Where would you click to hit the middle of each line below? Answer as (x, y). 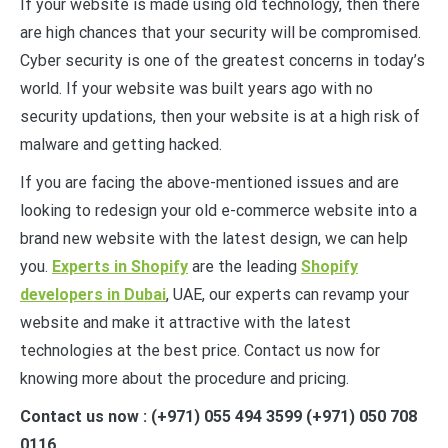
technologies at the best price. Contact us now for (200, 350)
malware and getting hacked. (121, 144)
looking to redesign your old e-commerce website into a (218, 210)
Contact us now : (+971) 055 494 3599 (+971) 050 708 (218, 416)
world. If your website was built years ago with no (196, 88)
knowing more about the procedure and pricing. (184, 378)
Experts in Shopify (120, 266)
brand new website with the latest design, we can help (214, 238)
